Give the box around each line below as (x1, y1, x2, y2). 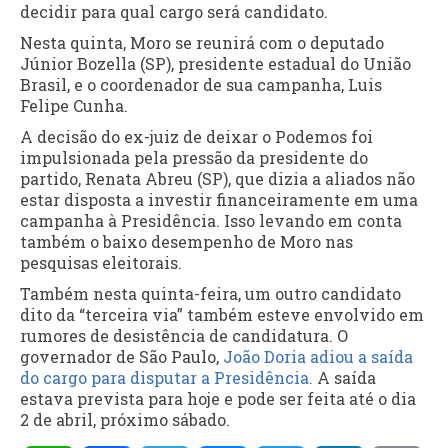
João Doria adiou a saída (223, 345, 413, 367)
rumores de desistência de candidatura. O (20, 324, 348, 346)
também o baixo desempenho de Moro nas (20, 230, 353, 252)
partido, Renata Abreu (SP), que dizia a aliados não (20, 167, 415, 189)
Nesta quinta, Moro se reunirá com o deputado (20, 31, 384, 53)
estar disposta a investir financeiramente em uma (20, 188, 418, 210)
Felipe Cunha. (20, 94, 128, 116)
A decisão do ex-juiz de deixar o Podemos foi (20, 125, 373, 147)
